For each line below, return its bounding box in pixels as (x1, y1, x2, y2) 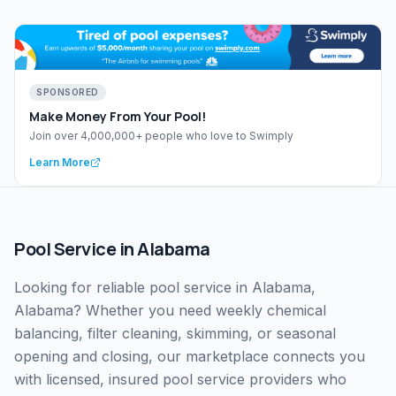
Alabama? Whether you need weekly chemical (14, 301, 326, 320)
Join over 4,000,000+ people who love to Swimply (29, 129, 293, 143)
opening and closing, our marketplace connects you (14, 347, 365, 366)
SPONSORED (36, 87, 99, 98)
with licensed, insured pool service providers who (14, 370, 346, 389)
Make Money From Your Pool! (29, 108, 206, 126)
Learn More (29, 156, 90, 170)
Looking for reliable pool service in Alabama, (14, 278, 316, 297)
